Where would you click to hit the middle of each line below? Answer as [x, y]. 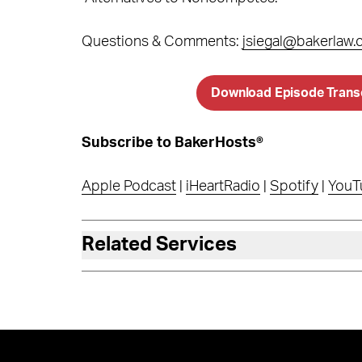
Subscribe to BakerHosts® [172, 143]
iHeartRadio [223, 186]
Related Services [159, 245]
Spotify [294, 186]
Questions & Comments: [162, 42]
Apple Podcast [128, 186]
